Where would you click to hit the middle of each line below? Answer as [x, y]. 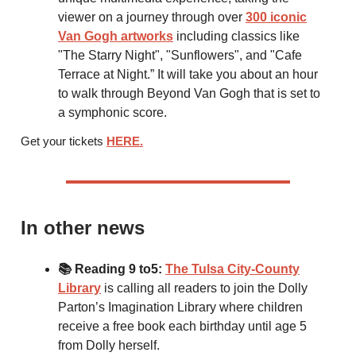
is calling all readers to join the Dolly [204, 288]
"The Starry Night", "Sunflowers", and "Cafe [180, 56]
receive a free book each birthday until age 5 [182, 327]
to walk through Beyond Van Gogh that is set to [189, 94]
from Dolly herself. [109, 346]
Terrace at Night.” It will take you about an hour [188, 75]
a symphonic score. [112, 113]
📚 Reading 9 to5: [112, 269]
